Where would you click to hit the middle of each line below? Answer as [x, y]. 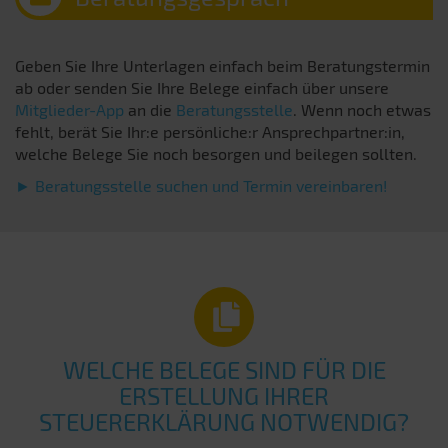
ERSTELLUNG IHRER [224, 395]
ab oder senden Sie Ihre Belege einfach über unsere [202, 87]
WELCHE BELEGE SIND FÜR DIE [224, 369]
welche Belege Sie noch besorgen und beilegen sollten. [216, 153]
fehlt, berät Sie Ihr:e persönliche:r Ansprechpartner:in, [210, 131]
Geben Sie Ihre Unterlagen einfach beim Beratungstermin [222, 65]
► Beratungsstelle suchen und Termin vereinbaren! [201, 185]
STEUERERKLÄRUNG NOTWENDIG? [224, 421]
